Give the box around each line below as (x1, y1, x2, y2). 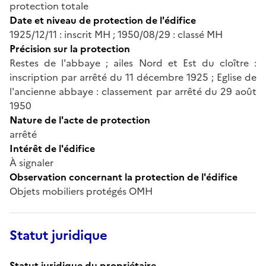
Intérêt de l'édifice (9, 141, 95, 156)
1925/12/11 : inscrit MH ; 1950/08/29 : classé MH (9, 27, 223, 42)
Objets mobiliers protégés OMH (9, 183, 153, 198)
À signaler (9, 155, 53, 170)
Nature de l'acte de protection (9, 112, 150, 127)
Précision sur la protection (9, 41, 130, 56)
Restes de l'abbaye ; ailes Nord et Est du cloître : (9, 55, 256, 70)
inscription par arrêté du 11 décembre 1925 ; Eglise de (9, 69, 256, 84)
